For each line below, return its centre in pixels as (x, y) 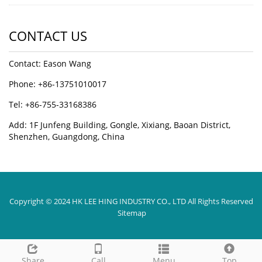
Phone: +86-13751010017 (58, 84)
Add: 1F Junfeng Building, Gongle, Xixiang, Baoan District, (120, 125)
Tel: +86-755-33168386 (53, 104)
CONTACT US (48, 36)
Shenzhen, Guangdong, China (67, 137)
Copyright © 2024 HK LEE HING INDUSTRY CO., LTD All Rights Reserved (131, 201)
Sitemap (132, 213)
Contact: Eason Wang (50, 63)
